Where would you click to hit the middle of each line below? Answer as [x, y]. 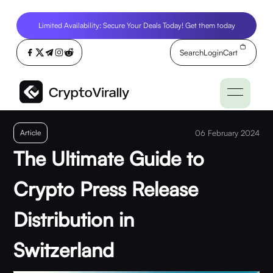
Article [31, 133]
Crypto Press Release [106, 189]
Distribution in [74, 219]
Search [192, 52]
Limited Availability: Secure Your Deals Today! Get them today [136, 25]
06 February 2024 [227, 133]
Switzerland [64, 250]
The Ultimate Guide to [109, 158]
